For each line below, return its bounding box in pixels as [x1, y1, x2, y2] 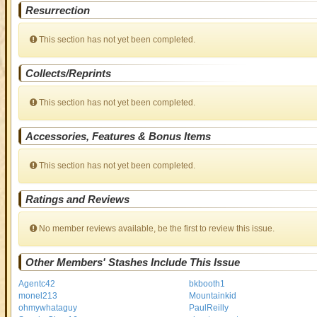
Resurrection [25, 4, 90, 16]
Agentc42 [18, 279, 55, 289]
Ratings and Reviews [25, 193, 129, 205]
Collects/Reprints [25, 67, 111, 79]
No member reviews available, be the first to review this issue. [36, 224, 275, 234]
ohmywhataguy [18, 303, 77, 313]
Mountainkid [189, 291, 237, 301]
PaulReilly [189, 303, 229, 313]
